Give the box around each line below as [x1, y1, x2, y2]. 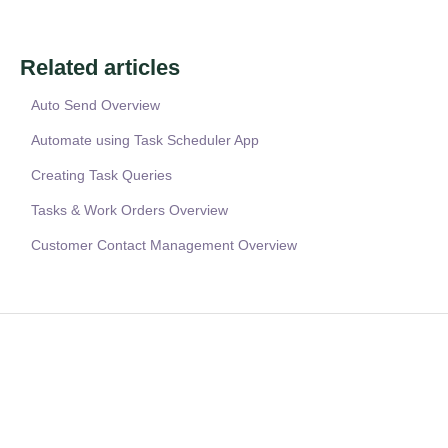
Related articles [19, 55, 180, 81]
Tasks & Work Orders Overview [30, 202, 228, 219]
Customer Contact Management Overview [30, 237, 297, 254]
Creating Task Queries [30, 167, 172, 184]
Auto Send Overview [30, 97, 160, 114]
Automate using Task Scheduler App [30, 132, 259, 149]
